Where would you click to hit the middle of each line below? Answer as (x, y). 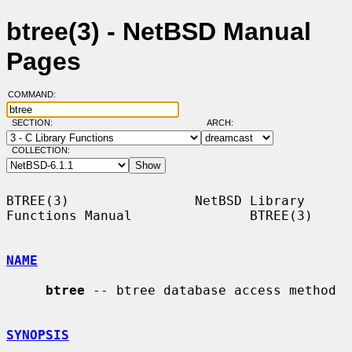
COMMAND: (36, 95)
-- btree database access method (211, 290)
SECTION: (35, 123)
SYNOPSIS (38, 335)
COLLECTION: (40, 150)
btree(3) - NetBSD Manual (159, 32)
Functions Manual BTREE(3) (159, 215)
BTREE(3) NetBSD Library (156, 200)
